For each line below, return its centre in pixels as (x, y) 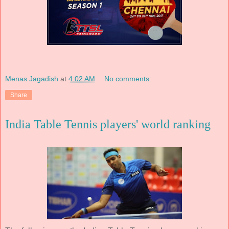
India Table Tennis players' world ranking (108, 124)
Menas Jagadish (32, 78)
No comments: (128, 78)
